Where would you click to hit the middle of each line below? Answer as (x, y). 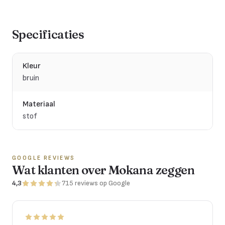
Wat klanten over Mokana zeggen (103, 170)
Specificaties (48, 34)
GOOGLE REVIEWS (44, 158)
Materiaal (39, 104)
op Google (115, 183)
